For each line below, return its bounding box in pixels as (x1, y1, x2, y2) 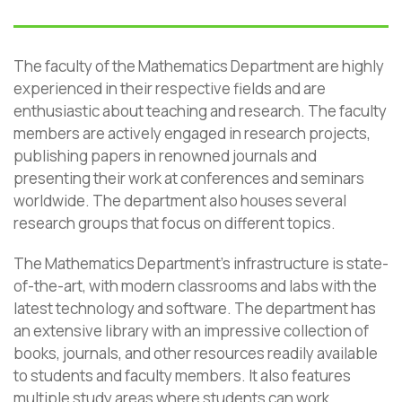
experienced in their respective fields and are (13, 78, 326, 99)
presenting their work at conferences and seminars (13, 168, 364, 188)
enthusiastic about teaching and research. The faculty (13, 100, 387, 121)
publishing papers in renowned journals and (13, 145, 317, 166)
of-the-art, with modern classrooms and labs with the (13, 275, 377, 296)
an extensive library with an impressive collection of (13, 320, 369, 341)
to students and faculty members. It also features (13, 365, 351, 386)
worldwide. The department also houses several (13, 190, 346, 211)
